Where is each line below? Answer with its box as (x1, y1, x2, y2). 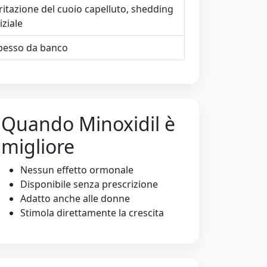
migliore (1, 133, 74, 159)
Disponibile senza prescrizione (20, 178, 158, 191)
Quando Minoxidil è (1, 111, 175, 136)
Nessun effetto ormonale (20, 163, 133, 176)
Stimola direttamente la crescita (20, 206, 164, 219)
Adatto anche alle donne (20, 192, 130, 205)
